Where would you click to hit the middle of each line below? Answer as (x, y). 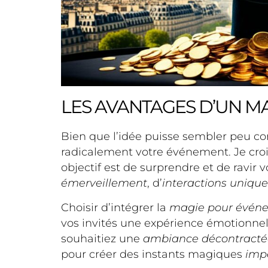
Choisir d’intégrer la (115, 207)
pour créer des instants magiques (153, 254)
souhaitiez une (102, 238)
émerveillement (104, 183)
